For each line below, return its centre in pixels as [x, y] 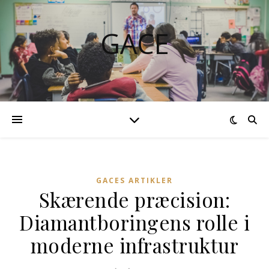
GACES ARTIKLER [134, 180]
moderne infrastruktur [134, 245]
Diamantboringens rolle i [134, 222]
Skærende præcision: [134, 199]
